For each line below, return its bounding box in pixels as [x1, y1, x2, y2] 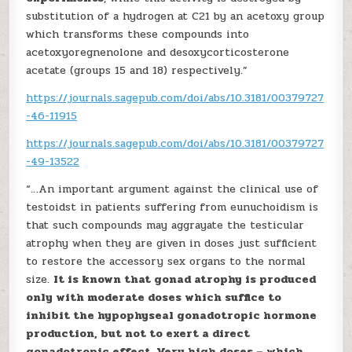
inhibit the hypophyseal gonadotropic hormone [26, 307, 317, 324]
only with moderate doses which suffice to [26, 289, 282, 306]
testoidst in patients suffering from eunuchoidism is [26, 199, 319, 215]
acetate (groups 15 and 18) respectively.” [26, 62, 248, 79]
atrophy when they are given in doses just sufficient [26, 235, 317, 251]
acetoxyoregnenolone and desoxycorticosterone [26, 44, 290, 60]
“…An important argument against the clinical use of [26, 181, 319, 197]
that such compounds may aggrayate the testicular [26, 217, 305, 233]
